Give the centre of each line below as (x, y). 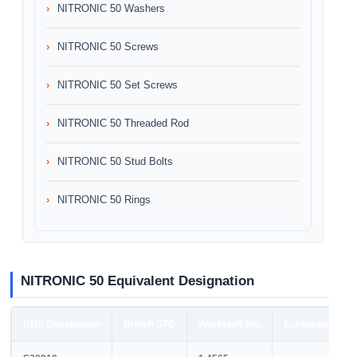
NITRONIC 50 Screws (108, 47)
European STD (316, 324)
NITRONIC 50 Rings (104, 200)
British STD (149, 324)
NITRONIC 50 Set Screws (118, 85)
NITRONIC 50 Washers (111, 8)
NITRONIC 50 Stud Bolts (115, 161)
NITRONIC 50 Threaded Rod (123, 123)
